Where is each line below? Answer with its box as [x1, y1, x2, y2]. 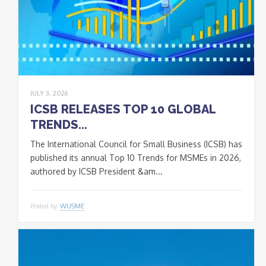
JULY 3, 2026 [30, 88, 68, 97]
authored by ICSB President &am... [30, 166, 163, 176]
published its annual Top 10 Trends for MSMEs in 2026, [30, 152, 241, 163]
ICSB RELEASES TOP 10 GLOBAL [30, 102, 216, 116]
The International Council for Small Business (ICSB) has [30, 138, 242, 149]
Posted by [30, 201, 59, 210]
